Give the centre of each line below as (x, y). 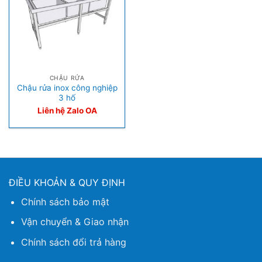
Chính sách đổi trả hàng (73, 242)
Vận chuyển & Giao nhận (75, 222)
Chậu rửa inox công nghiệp (67, 87)
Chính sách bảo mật (65, 201)
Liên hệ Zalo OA (67, 110)
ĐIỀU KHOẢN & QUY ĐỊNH (67, 182)
